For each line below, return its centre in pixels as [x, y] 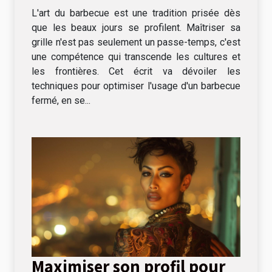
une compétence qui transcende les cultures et [136, 57]
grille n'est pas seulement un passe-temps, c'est [136, 42]
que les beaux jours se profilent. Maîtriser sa [136, 28]
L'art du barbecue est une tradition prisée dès [136, 13]
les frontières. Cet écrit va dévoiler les [136, 72]
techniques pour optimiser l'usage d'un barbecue [136, 86]
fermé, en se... [61, 101]
